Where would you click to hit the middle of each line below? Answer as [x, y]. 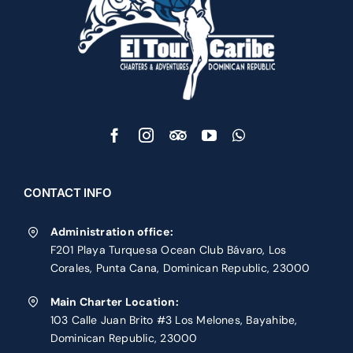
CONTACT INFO [67, 80]
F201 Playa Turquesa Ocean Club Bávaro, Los [168, 137]
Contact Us [79, 293]
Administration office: [111, 119]
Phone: [69, 259]
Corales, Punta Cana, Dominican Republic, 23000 [180, 155]
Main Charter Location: [114, 189]
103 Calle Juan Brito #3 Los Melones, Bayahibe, [174, 207]
